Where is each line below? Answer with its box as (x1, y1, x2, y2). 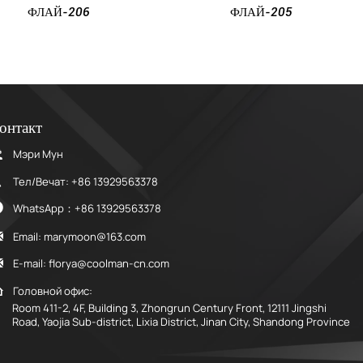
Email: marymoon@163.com (13, 228, 147, 244)
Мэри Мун (13, 147, 64, 162)
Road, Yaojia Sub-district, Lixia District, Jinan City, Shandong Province (12, 314, 351, 330)
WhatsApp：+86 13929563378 (13, 201, 162, 216)
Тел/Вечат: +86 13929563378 (13, 173, 159, 189)
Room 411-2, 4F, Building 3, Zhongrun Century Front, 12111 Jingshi (12, 301, 327, 316)
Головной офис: (13, 283, 93, 298)
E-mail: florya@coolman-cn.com (13, 256, 170, 271)
